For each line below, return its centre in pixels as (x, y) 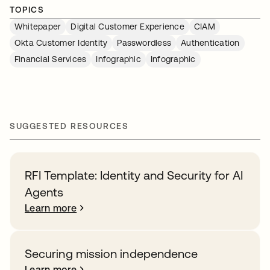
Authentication (210, 43)
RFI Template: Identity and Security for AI (134, 175)
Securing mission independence (111, 254)
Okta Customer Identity (61, 43)
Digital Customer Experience (127, 27)
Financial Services (51, 59)
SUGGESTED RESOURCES (69, 126)
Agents (44, 192)
